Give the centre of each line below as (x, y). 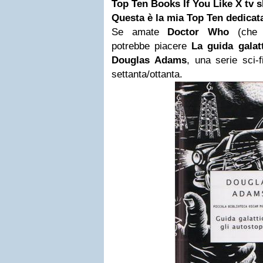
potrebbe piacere (152, 46)
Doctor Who (198, 32)
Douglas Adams (149, 60)
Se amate (140, 32)
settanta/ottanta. (147, 74)
